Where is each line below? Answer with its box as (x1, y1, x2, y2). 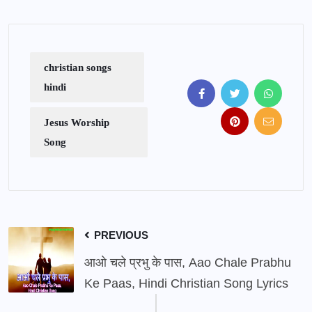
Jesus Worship (44, 116, 109, 128)
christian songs (44, 61, 111, 73)
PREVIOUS (91, 228, 148, 241)
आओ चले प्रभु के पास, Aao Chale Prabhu (84, 255, 291, 270)
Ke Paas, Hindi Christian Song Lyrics (84, 276, 288, 290)
